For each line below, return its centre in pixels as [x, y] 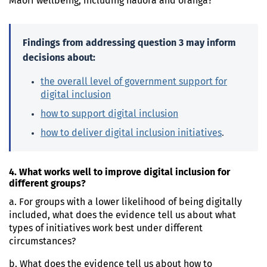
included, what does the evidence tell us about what [122, 215]
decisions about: [59, 58]
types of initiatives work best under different [106, 228]
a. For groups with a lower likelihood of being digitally [125, 202]
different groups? [47, 183]
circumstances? [42, 241]
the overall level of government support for [134, 81]
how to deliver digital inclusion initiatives [131, 133]
